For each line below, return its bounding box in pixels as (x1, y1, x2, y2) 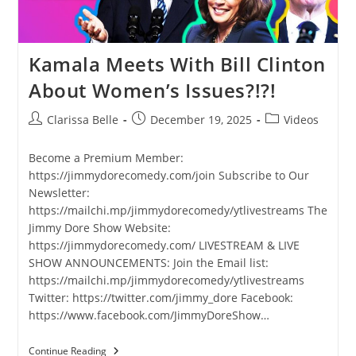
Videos (283, 111, 319, 127)
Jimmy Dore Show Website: (28, 219, 171, 235)
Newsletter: (28, 184, 90, 200)
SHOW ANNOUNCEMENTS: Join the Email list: (28, 254, 269, 270)
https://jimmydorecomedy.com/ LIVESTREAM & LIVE (28, 237, 300, 253)
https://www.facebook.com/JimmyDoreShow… (28, 307, 269, 323)
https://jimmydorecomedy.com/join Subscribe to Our (28, 167, 309, 183)
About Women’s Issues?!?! (28, 76, 277, 103)
